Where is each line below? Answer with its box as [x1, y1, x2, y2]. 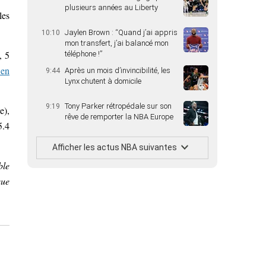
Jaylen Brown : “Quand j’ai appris [65, 28, 178, 37]
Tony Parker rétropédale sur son [65, 102, 172, 110]
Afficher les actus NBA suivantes [52, 142, 177, 152]
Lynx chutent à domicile [65, 77, 141, 85]
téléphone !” [65, 49, 102, 58]
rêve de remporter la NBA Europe [65, 112, 173, 121]
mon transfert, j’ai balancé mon [65, 39, 169, 47]
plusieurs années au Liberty [65, 3, 158, 12]
